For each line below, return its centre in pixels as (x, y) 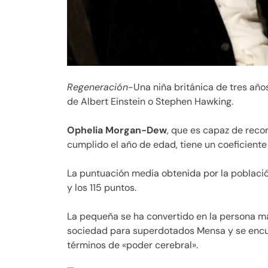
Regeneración (98, 87)
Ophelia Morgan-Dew (117, 130)
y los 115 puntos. (102, 187)
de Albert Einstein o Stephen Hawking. (150, 101)
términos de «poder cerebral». (133, 245)
